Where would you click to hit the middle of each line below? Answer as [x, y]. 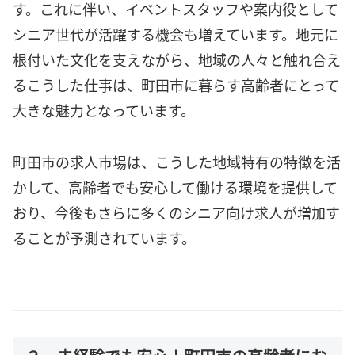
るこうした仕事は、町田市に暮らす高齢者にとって [176, 85]
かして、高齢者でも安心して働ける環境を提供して [175, 187]
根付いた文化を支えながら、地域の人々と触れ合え [177, 60]
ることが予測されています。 [104, 237]
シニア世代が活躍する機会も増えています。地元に [176, 34]
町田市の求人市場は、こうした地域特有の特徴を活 [177, 161]
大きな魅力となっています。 [104, 111]
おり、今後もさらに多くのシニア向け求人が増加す [176, 212]
